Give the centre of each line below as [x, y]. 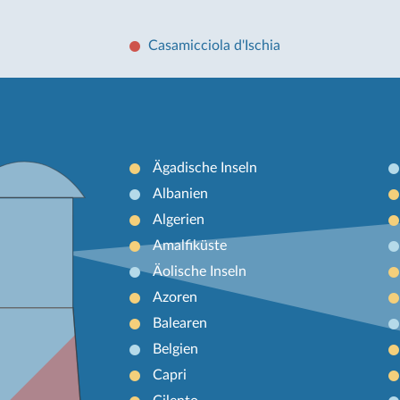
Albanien [180, 193]
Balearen [179, 323]
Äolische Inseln [199, 271]
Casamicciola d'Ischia [214, 45]
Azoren [175, 297]
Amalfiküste [189, 245]
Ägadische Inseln [204, 167]
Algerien [178, 219]
